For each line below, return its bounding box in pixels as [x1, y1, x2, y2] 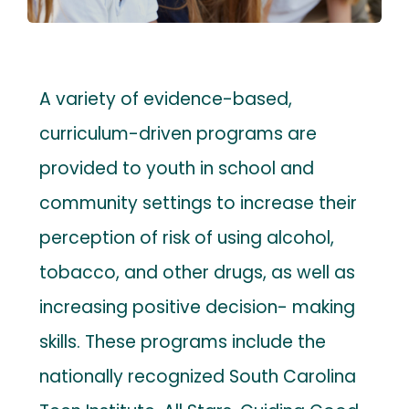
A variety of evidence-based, [39, 86, 293, 111]
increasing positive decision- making [39, 294, 356, 320]
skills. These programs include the [39, 329, 327, 354]
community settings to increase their [39, 190, 358, 215]
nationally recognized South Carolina [39, 363, 357, 389]
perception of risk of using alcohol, [39, 225, 335, 250]
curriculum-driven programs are [39, 121, 318, 146]
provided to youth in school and [39, 155, 315, 181]
